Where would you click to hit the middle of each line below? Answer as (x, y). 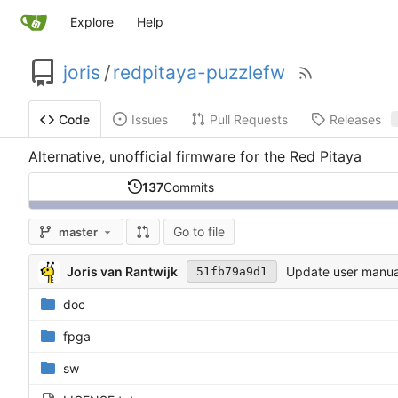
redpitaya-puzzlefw (199, 73)
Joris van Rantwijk (122, 272)
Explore (92, 22)
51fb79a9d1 (231, 272)
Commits (189, 187)
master (78, 232)
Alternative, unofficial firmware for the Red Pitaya (195, 156)
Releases (355, 119)
